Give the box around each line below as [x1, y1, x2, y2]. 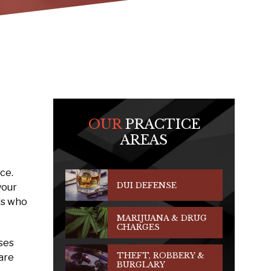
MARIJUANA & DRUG [117, 213, 207, 223]
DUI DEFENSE [117, 180, 177, 191]
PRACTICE [121, 116, 200, 132]
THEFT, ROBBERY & [117, 250, 204, 261]
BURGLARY [117, 260, 165, 270]
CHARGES [117, 222, 160, 232]
